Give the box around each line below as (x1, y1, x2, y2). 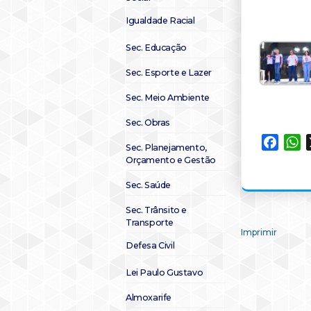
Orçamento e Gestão (126, 155, 216, 165)
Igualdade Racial (126, 15, 195, 26)
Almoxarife (126, 292, 171, 303)
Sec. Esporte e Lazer (126, 67, 212, 78)
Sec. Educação (126, 42, 187, 53)
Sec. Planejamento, (126, 142, 207, 153)
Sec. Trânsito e (126, 205, 187, 215)
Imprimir (241, 227, 277, 238)
